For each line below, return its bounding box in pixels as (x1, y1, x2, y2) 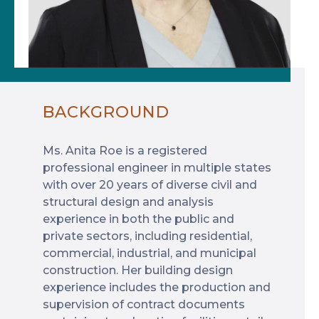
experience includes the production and (43, 281, 271, 294)
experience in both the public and (43, 212, 234, 226)
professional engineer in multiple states (43, 161, 271, 174)
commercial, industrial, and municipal (43, 246, 256, 260)
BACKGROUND (43, 102, 169, 122)
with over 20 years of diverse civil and (43, 178, 257, 192)
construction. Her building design (43, 263, 233, 277)
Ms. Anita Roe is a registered (43, 144, 207, 157)
